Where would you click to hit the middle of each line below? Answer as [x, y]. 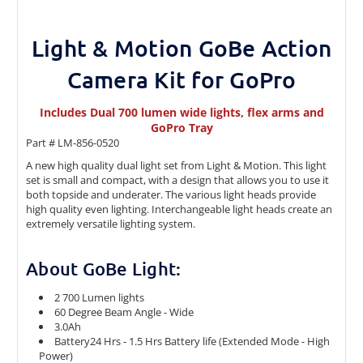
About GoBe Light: [104, 268]
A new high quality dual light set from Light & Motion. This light [176, 165]
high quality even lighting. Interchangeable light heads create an [179, 209]
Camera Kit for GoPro [181, 79]
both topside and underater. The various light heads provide [171, 194]
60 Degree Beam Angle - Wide [124, 312]
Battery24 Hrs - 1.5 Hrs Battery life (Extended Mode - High [192, 341]
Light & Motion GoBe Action [181, 47]
